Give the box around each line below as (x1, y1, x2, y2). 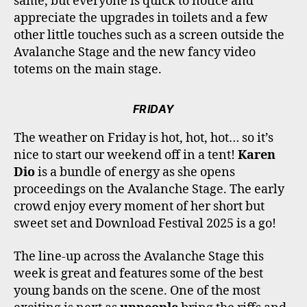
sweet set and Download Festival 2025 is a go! (14, 216, 276, 232)
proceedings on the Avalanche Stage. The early (14, 182, 284, 198)
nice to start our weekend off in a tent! (14, 147, 238, 164)
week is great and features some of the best (14, 265, 263, 282)
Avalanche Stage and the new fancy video (14, 45, 256, 61)
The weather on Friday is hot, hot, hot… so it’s (14, 130, 273, 147)
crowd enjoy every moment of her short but (14, 199, 265, 215)
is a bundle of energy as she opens (35, 164, 235, 181)
